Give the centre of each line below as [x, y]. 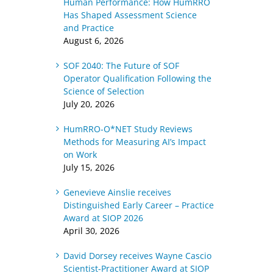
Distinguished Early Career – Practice [138, 205]
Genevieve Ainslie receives [117, 192]
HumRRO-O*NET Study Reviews [128, 129]
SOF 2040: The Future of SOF [121, 66]
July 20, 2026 [89, 104]
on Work [80, 154]
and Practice [88, 28]
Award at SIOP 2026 [103, 218]
